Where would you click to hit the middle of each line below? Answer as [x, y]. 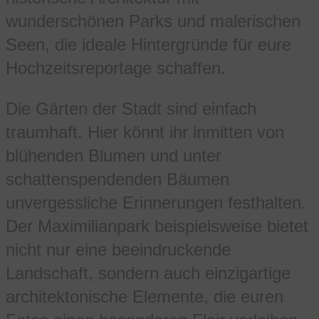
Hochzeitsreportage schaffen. [116, 68]
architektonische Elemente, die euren [145, 297]
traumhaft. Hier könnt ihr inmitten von [145, 132]
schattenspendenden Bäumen [117, 179]
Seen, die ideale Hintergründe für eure [148, 45]
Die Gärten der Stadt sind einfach [131, 109]
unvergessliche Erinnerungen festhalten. [156, 203]
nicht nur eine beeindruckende [118, 250]
